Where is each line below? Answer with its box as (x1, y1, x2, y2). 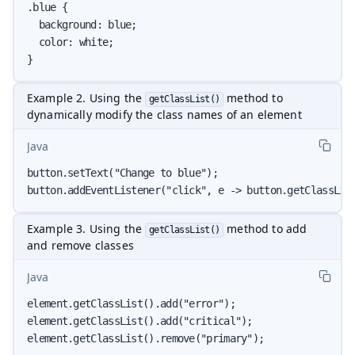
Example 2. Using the (27, 90, 146, 105)
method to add (223, 220, 307, 236)
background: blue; (27, 17, 137, 31)
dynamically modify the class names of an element (27, 106, 302, 122)
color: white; (27, 35, 114, 48)
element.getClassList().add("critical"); (27, 314, 253, 327)
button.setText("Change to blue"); (27, 166, 218, 179)
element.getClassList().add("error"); (27, 296, 235, 310)
